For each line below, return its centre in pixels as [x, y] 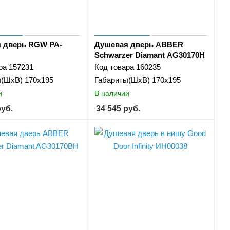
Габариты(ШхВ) [122, 80]
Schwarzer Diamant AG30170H [149, 55]
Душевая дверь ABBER [139, 45]
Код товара [114, 67]
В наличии [112, 93]
